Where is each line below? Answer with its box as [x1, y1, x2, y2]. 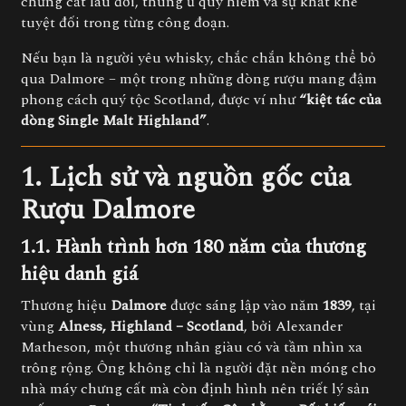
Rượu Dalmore [21, 189, 195, 231]
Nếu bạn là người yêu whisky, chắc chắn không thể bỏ [21, 47, 376, 69]
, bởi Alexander [244, 315, 343, 337]
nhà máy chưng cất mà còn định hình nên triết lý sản [21, 378, 370, 400]
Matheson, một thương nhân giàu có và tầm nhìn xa [21, 336, 362, 358]
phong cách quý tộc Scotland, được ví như [21, 89, 299, 111]
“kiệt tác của [299, 89, 382, 111]
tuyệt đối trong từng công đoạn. [21, 12, 229, 34]
